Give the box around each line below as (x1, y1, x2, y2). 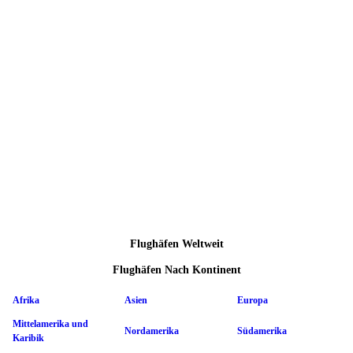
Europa (237, 295, 268, 307)
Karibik (13, 333, 44, 344)
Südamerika (237, 325, 287, 337)
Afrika (13, 295, 39, 307)
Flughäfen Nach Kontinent (112, 263, 241, 276)
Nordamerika (124, 325, 179, 337)
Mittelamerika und (13, 318, 88, 330)
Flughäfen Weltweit (129, 238, 224, 251)
